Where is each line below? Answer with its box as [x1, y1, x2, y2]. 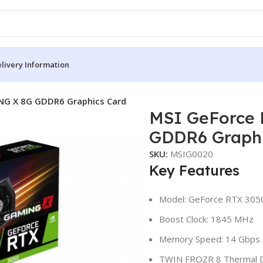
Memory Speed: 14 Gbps [159, 233, 260, 245]
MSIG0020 [170, 148, 213, 160]
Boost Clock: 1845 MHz [159, 213, 254, 225]
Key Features [149, 161, 240, 179]
